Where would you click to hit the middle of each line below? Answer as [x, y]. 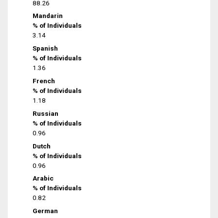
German [45, 211]
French [44, 81]
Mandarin [48, 16]
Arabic [43, 178]
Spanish [45, 48]
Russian [46, 113]
